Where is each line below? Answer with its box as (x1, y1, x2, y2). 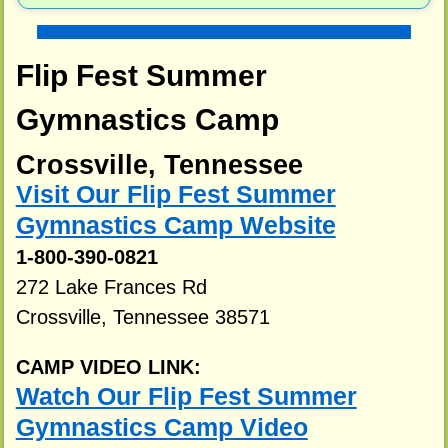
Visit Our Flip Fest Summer (15, 181, 336, 209)
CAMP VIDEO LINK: (15, 356, 201, 379)
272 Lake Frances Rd (15, 276, 207, 299)
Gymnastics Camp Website (15, 212, 336, 240)
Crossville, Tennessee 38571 (15, 306, 270, 329)
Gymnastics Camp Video (15, 414, 308, 442)
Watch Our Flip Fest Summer (15, 383, 357, 411)
